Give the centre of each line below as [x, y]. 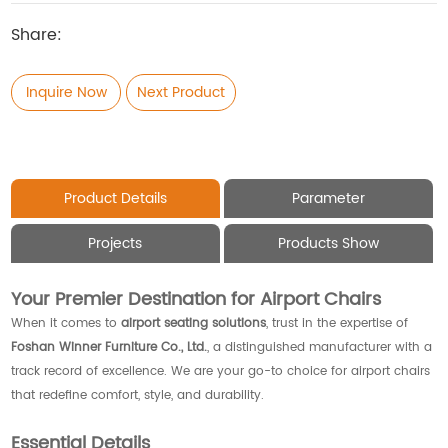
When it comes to [66, 323]
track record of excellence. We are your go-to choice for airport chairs [221, 371]
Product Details [115, 198]
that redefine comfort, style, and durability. [138, 395]
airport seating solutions [194, 323]
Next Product [181, 92]
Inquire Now [66, 92]
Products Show [328, 243]
